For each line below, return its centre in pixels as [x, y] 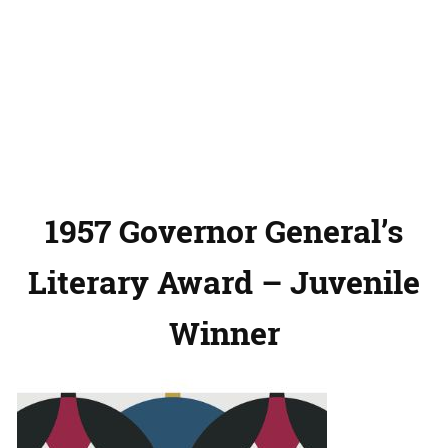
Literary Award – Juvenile [224, 281]
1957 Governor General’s [224, 230]
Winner [224, 332]
